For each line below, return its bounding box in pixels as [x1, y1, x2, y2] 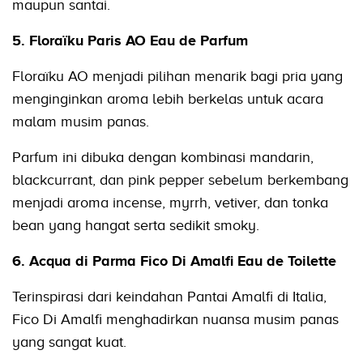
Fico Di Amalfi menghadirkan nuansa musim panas [12, 311, 339, 328]
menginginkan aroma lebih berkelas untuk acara [12, 91, 323, 108]
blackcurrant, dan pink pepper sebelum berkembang [12, 172, 348, 189]
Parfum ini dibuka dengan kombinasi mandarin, [12, 149, 314, 166]
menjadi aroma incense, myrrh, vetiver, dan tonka [12, 194, 328, 211]
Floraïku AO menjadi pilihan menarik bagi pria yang [12, 68, 343, 85]
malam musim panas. [12, 113, 149, 130]
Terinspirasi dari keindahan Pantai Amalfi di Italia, [12, 288, 327, 305]
